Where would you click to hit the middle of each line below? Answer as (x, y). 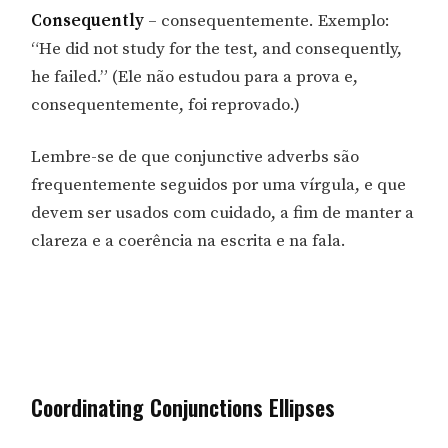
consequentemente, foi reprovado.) (166, 105)
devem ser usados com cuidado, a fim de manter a (223, 213)
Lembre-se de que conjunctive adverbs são (195, 157)
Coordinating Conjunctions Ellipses (183, 406)
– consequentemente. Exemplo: (269, 21)
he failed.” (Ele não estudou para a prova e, (195, 77)
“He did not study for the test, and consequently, (217, 49)
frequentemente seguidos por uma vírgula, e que (219, 185)
